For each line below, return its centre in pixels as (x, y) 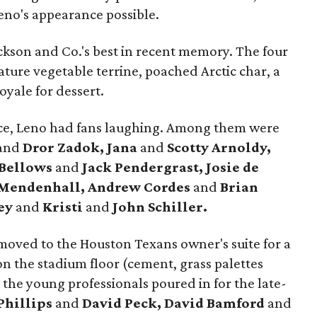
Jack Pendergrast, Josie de (171, 167)
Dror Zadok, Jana (80, 147)
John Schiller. (160, 207)
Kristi (63, 207)
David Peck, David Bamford (173, 303)
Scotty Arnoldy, (219, 147)
